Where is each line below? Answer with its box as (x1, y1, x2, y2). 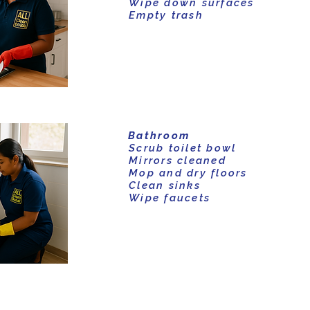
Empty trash (129, 9, 203, 21)
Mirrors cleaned (129, 154, 226, 167)
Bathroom (128, 129, 190, 142)
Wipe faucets (129, 192, 210, 204)
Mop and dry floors (129, 167, 248, 179)
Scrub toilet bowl (129, 142, 237, 154)
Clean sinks (129, 179, 201, 192)
